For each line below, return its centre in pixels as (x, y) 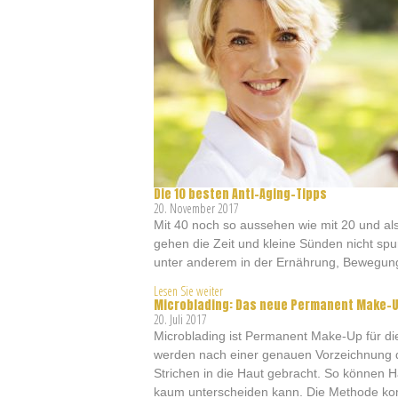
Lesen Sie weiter (188, 291)
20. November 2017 (196, 208)
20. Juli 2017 (180, 319)
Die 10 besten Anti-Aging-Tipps (240, 194)
